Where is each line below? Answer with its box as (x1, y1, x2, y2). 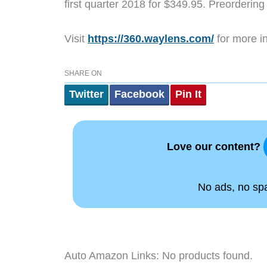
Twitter (69, 88, 104, 100)
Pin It (175, 88, 201, 100)
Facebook (114, 88, 164, 100)
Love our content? (166, 140, 263, 153)
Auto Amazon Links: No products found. (64, 249, 253, 262)
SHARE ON (64, 69, 102, 77)
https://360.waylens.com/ (88, 32, 214, 45)
